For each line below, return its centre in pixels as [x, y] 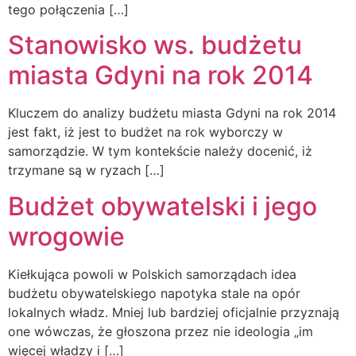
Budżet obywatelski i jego [163, 206]
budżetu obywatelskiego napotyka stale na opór [154, 293]
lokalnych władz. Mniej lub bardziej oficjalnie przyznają [174, 312]
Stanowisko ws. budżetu [155, 45]
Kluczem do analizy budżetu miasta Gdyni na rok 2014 [172, 113]
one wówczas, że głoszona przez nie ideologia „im [161, 331]
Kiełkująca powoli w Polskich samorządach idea [152, 274]
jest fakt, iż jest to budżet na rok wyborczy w [145, 132]
